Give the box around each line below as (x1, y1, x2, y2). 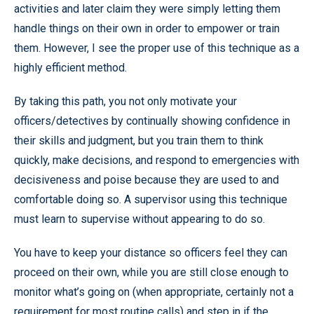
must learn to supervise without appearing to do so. (14, 212, 265, 226)
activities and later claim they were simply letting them (14, 1, 280, 15)
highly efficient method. (14, 60, 127, 74)
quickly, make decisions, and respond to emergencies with (14, 153, 299, 167)
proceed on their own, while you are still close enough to (14, 265, 289, 279)
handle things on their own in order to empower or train (14, 21, 280, 35)
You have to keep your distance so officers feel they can (14, 245, 287, 259)
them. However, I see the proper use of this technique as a (14, 41, 299, 55)
